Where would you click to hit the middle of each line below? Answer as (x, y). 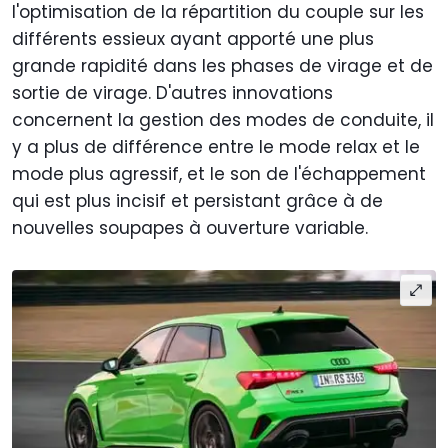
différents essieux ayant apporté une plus (193, 39)
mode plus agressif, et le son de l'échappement (219, 174)
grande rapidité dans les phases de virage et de (222, 66)
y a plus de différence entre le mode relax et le (216, 147)
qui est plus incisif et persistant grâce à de (197, 201)
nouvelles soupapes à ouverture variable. (190, 228)
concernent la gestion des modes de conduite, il (223, 120)
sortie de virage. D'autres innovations (172, 93)
